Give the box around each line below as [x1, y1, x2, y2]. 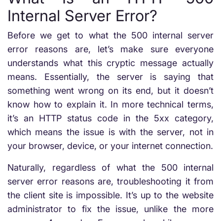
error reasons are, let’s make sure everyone [7, 44, 214, 54]
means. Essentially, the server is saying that [7, 72, 214, 82]
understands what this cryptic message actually [7, 58, 214, 68]
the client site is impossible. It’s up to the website [7, 190, 214, 200]
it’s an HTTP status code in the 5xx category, [7, 113, 214, 123]
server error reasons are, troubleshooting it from [7, 176, 214, 186]
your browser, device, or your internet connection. [7, 141, 213, 151]
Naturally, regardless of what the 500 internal [7, 162, 214, 173]
